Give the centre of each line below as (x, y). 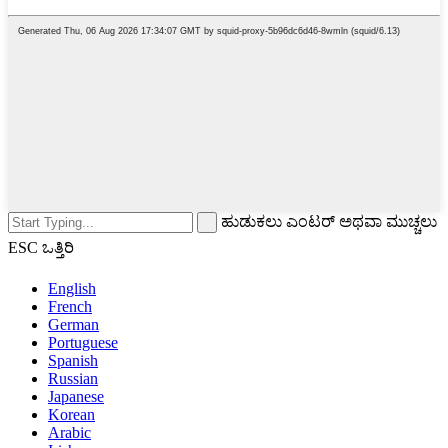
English (72, 289)
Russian (73, 379)
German (73, 325)
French (70, 307)
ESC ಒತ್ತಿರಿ (41, 248)
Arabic (69, 433)
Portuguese (83, 343)
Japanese (76, 397)
